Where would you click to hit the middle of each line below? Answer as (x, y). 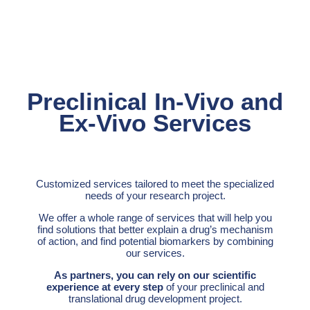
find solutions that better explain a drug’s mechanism (155, 230)
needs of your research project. (155, 196)
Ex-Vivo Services (155, 123)
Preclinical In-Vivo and (155, 102)
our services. (155, 253)
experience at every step (104, 287)
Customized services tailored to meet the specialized (155, 184)
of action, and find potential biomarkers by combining (155, 241)
